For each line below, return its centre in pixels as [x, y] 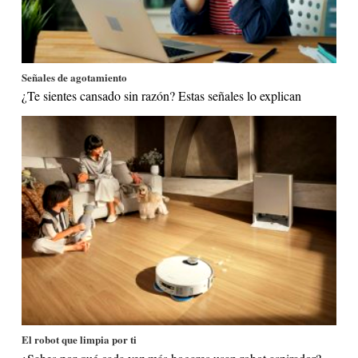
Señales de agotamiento [75, 77]
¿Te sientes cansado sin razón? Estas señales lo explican [162, 96]
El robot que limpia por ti [80, 339]
